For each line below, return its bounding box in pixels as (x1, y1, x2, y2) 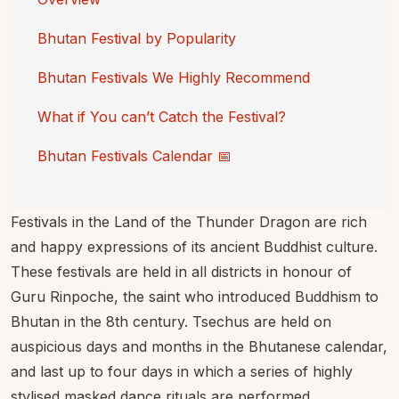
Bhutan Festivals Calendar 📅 (37, 147, 232, 165)
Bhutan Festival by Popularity (37, 29, 236, 47)
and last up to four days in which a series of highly (11, 362, 353, 380)
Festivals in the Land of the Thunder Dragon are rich (11, 213, 367, 231)
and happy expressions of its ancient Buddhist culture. (11, 238, 378, 256)
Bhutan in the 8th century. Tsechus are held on (11, 313, 331, 330)
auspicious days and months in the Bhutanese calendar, (11, 338, 387, 355)
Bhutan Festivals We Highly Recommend (37, 69, 310, 86)
